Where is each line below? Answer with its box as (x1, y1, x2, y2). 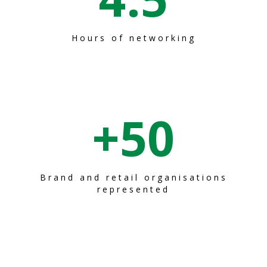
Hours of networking (71, 32, 196, 44)
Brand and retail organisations (39, 172, 228, 184)
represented (97, 184, 170, 195)
